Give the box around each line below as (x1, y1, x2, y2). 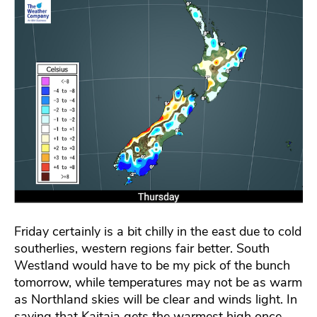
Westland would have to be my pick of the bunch (14, 256, 290, 274)
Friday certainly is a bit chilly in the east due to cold (14, 222, 301, 240)
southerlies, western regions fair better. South (14, 239, 270, 257)
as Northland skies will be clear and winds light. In (14, 290, 297, 308)
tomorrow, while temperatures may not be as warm (14, 273, 302, 291)
